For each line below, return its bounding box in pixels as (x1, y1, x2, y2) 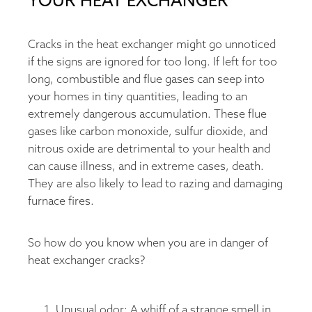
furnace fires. (28, 194, 94, 208)
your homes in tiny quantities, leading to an (28, 90, 247, 104)
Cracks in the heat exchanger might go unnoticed (28, 38, 276, 52)
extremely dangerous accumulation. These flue (28, 107, 267, 121)
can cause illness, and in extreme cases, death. (28, 159, 264, 173)
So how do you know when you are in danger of (28, 236, 268, 250)
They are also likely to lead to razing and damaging (28, 177, 283, 191)
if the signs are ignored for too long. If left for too (28, 55, 277, 69)
